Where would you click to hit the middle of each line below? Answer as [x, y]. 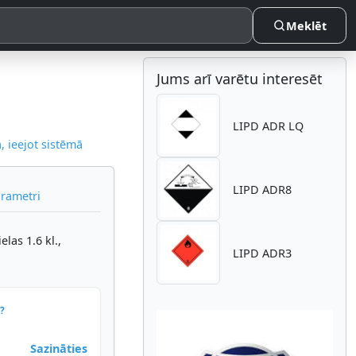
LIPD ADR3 [262, 253]
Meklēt [307, 25]
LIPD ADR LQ [268, 126]
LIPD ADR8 [262, 189]
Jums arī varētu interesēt [240, 79]
